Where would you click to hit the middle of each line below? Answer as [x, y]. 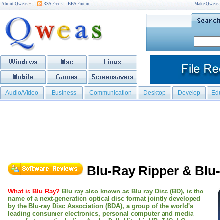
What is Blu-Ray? [34, 191]
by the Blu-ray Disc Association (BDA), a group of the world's [100, 206]
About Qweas [14, 4]
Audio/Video [22, 93]
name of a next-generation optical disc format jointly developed [104, 198]
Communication [110, 93]
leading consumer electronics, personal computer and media [101, 213]
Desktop [155, 93]
